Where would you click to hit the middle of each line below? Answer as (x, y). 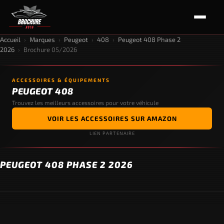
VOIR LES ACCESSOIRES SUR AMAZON (112, 118)
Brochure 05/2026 (50, 49)
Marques (42, 39)
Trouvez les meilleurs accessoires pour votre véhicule (85, 102)
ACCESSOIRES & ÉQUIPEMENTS (61, 80)
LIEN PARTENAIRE (112, 133)
